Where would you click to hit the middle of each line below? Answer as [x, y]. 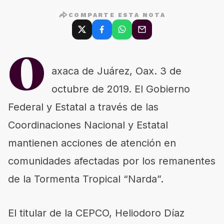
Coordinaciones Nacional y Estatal [88, 125]
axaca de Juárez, [93, 71]
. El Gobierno [159, 89]
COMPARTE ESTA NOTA [117, 15]
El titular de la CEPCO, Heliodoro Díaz [96, 213]
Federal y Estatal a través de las [83, 107]
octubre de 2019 [90, 89]
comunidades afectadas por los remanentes [112, 161]
